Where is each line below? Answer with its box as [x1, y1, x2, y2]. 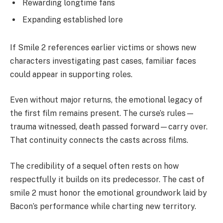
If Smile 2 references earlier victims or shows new [10, 42, 196, 52]
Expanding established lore [22, 15, 123, 25]
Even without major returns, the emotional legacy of [10, 95, 203, 105]
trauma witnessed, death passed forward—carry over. [10, 122, 208, 132]
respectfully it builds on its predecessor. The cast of [10, 174, 205, 184]
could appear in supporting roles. [10, 69, 132, 79]
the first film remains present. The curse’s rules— [10, 109, 195, 118]
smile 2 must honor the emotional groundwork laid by [10, 188, 207, 198]
